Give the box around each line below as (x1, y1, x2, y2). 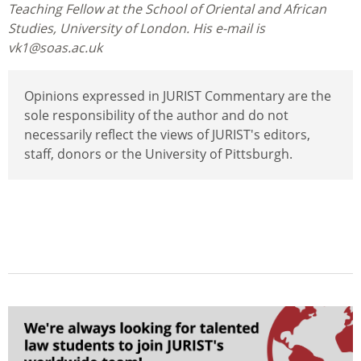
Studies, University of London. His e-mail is (8, 19, 265, 38)
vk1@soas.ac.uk (8, 39, 102, 57)
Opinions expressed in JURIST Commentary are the (24, 87, 331, 106)
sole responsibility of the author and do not (24, 106, 288, 125)
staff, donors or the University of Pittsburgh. (24, 145, 293, 164)
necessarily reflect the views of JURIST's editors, (24, 126, 310, 144)
